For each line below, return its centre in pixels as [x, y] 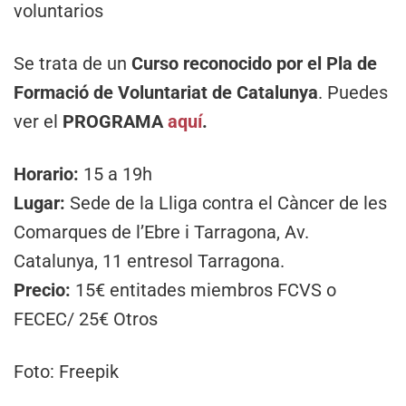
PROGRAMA [113, 121]
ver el [36, 121]
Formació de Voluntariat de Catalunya [166, 92]
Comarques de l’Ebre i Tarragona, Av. [161, 232]
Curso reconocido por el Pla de [252, 63]
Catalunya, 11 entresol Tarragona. [149, 261]
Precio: [42, 290]
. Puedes [353, 92]
